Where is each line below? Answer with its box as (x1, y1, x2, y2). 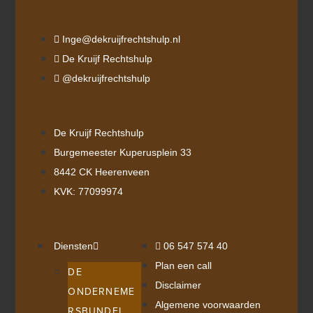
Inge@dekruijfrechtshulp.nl (62, 33, 181, 45)
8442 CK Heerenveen (54, 166, 150, 177)
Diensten (54, 240, 94, 252)
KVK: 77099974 (54, 185, 124, 197)
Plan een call (154, 259, 212, 271)
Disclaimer (154, 279, 201, 291)
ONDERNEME (68, 284, 136, 299)
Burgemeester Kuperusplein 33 (54, 146, 192, 158)
